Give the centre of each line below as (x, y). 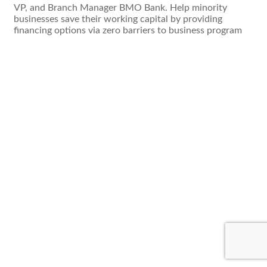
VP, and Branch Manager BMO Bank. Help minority (120, 8)
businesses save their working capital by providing (118, 19)
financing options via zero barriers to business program (128, 31)
